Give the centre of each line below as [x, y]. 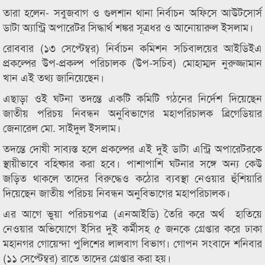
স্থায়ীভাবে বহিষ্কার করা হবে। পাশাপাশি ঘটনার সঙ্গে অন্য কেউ [132, 163]
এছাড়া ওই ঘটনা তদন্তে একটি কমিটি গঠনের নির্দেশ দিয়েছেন [132, 98]
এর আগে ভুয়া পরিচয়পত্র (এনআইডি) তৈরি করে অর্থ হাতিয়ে [132, 213]
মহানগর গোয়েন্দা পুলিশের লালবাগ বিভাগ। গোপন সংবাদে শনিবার [132, 243]
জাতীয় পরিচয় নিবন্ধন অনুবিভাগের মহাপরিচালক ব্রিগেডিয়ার [132, 112]
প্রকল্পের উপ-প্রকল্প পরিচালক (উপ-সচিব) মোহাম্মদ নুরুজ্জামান [132, 62]
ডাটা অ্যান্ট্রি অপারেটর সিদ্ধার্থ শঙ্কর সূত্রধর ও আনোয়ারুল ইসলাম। [128, 27]
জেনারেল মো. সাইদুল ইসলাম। [62, 127]
